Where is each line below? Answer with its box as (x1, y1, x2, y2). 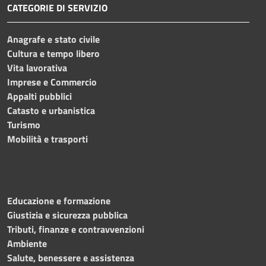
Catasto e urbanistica (7, 103, 95, 118)
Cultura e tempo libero (7, 46, 100, 61)
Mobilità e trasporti (7, 131, 88, 146)
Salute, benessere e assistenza (7, 250, 134, 265)
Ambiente (7, 236, 47, 251)
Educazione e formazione (7, 193, 110, 208)
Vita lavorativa (7, 60, 67, 75)
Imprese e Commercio (7, 74, 97, 89)
